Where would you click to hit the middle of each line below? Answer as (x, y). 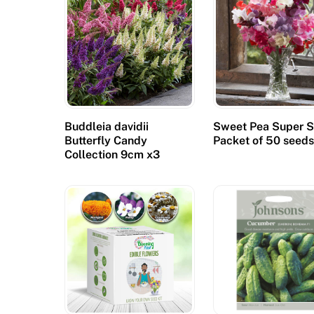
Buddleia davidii (107, 127)
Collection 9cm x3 (112, 155)
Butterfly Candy (106, 141)
